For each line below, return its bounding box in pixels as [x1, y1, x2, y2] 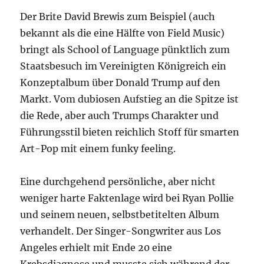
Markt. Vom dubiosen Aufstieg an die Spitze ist [20, 93, 239, 105]
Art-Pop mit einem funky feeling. [20, 143, 176, 154]
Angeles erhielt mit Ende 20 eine [20, 242, 173, 253]
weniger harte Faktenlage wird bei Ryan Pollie [20, 192, 235, 204]
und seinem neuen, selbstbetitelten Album [20, 209, 220, 220]
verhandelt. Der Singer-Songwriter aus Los [20, 225, 222, 237]
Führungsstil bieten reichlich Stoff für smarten [20, 126, 240, 138]
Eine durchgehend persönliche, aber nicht [20, 176, 216, 187]
